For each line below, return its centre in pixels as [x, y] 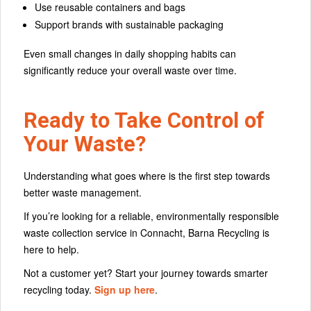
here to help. [51, 249]
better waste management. [83, 192]
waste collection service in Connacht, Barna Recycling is [146, 232]
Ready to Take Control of [144, 121]
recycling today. [59, 289]
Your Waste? [85, 144]
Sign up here [125, 289]
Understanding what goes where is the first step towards [147, 175]
